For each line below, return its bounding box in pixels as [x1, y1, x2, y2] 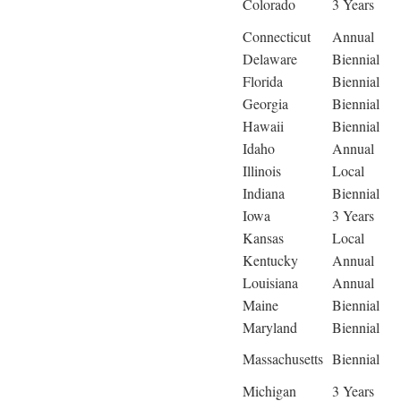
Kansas [243, 228, 284, 248]
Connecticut [243, 27, 311, 47]
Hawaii [243, 116, 284, 136]
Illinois [243, 161, 281, 181]
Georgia [243, 94, 288, 114]
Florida [243, 72, 283, 91]
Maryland [243, 318, 297, 337]
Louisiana [243, 273, 298, 293]
